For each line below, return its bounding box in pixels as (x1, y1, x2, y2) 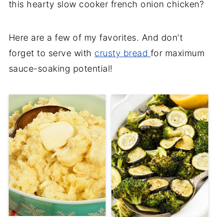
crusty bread (94, 47, 151, 58)
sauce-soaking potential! (8, 63, 113, 74)
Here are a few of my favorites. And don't (8, 32, 183, 43)
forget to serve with (8, 47, 95, 58)
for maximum (150, 47, 205, 58)
